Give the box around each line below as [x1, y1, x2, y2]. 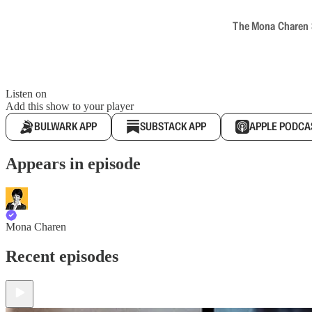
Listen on [6, 88, 47, 100]
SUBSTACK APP [140, 119, 206, 134]
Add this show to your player [6, 100, 134, 112]
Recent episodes [6, 247, 118, 265]
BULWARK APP [34, 119, 97, 134]
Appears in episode [6, 154, 141, 173]
